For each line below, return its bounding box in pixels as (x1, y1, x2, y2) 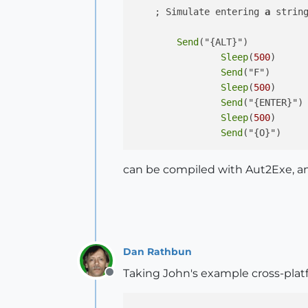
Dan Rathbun (123, 245, 192, 258)
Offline (109, 273, 145, 286)
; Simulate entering (133, 6, 265, 17)
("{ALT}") (199, 36, 248, 47)
